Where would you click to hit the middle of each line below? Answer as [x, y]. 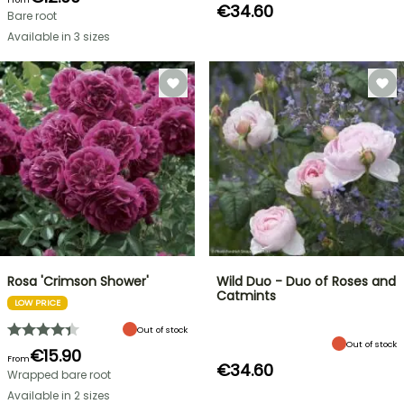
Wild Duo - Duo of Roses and [306, 281]
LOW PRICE [37, 303]
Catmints [246, 296]
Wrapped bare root [59, 375]
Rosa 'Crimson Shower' [78, 281]
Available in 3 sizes [59, 37]
